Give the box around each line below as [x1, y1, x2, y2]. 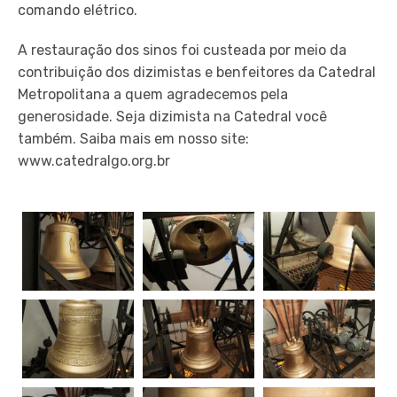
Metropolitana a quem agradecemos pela [18, 86, 288, 104]
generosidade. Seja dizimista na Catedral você [18, 108, 327, 126]
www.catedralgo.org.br [18, 152, 170, 170]
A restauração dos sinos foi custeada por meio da [18, 42, 346, 59]
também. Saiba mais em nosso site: [18, 130, 249, 148]
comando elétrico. [18, 2, 137, 19]
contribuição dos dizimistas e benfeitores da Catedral [18, 64, 376, 82]
